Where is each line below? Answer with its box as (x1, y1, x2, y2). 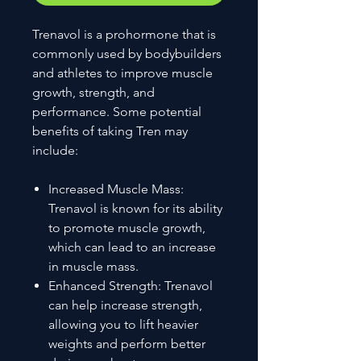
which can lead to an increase (48, 239, 216, 255)
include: (32, 142, 78, 158)
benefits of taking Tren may (32, 122, 188, 139)
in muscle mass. (48, 258, 139, 274)
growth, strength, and (32, 84, 155, 100)
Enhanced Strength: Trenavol (48, 277, 213, 293)
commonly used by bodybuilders (32, 45, 222, 61)
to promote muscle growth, (48, 219, 205, 235)
